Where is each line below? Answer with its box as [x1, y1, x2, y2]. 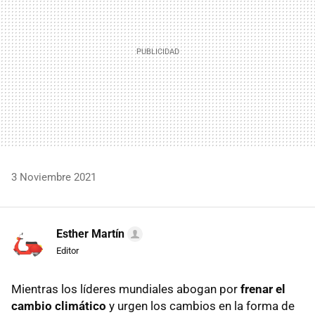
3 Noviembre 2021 [11, 170, 96, 184]
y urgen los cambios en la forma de [106, 298, 295, 313]
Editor [56, 245, 79, 256]
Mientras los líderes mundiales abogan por [11, 281, 238, 296]
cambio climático [11, 298, 106, 313]
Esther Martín [56, 226, 124, 240]
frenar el [238, 281, 285, 296]
